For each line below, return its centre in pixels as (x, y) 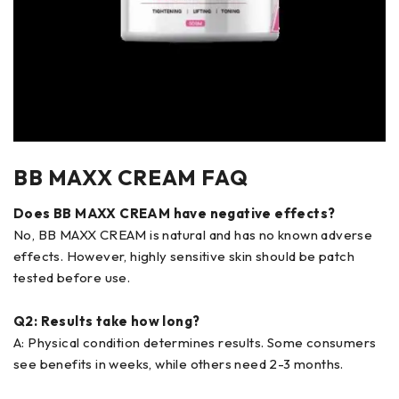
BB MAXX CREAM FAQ (131, 178)
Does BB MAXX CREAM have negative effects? (175, 214)
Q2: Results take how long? (107, 322)
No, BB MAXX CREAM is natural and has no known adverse (193, 235)
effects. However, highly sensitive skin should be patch (184, 256)
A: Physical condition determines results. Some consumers (195, 343)
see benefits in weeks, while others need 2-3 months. (179, 364)
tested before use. (72, 278)
